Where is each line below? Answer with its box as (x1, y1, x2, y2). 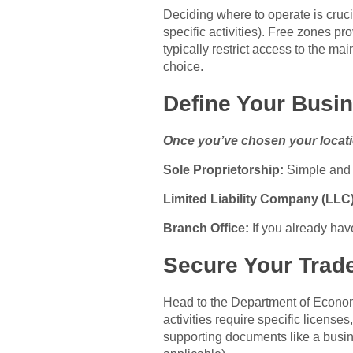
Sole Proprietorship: (163, 163, 284, 177)
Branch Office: (163, 221, 249, 236)
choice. (163, 60, 203, 74)
